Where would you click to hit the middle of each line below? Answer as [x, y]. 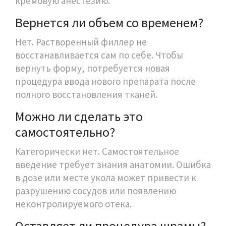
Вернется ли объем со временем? [109, 22]
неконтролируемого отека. [73, 204]
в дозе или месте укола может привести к [106, 177]
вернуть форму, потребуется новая [93, 68]
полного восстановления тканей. [86, 94]
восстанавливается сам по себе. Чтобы [99, 55]
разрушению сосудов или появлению [96, 190]
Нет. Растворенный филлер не [81, 42]
